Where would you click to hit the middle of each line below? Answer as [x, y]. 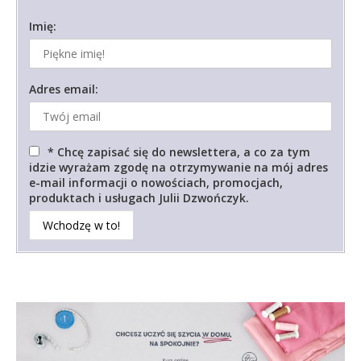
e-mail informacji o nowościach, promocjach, [156, 182]
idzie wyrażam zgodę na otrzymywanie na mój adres [178, 167]
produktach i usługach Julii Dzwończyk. [139, 197]
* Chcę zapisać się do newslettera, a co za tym [177, 151]
